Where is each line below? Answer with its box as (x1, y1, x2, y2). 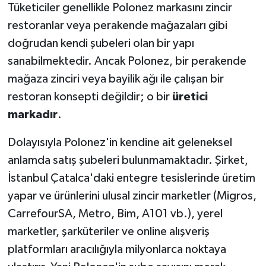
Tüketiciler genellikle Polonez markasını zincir (7, 2, 232, 14)
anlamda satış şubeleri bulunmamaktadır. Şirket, (7, 154, 248, 167)
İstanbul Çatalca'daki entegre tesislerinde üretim (7, 172, 255, 185)
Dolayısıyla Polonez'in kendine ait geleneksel (7, 137, 232, 149)
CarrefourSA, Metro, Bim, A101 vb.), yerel (7, 208, 223, 220)
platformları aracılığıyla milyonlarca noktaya (7, 243, 226, 256)
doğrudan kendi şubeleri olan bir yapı (7, 37, 194, 50)
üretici (172, 91, 208, 103)
